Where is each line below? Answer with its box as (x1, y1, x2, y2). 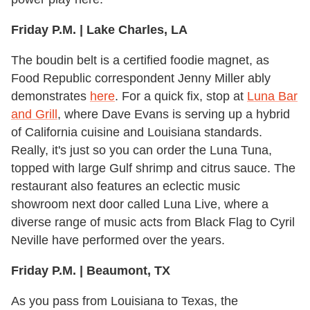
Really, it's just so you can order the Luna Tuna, (11, 143, 272, 158)
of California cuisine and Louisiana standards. (11, 125, 262, 140)
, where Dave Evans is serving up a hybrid (57, 107, 290, 122)
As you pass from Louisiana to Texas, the (11, 294, 238, 309)
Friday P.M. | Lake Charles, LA (11, 23, 188, 37)
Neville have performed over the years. (11, 233, 225, 248)
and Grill (11, 107, 57, 122)
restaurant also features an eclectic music (11, 179, 240, 194)
